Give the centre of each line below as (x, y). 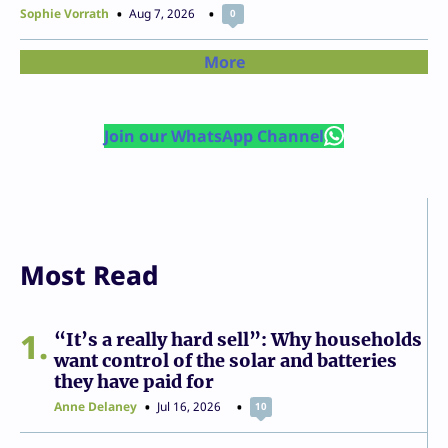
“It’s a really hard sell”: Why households (238, 339)
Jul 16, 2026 (189, 406)
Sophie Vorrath (64, 13)
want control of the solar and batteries (225, 360)
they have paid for (134, 381)
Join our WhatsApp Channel (213, 135)
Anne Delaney (95, 406)
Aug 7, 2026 (162, 13)
